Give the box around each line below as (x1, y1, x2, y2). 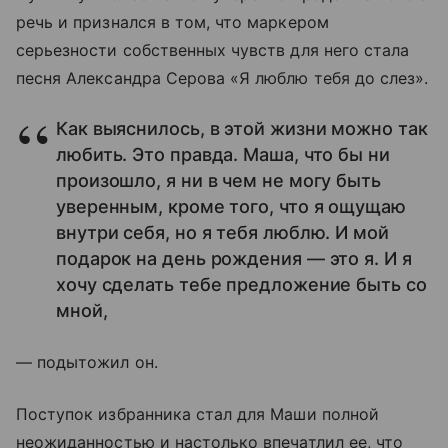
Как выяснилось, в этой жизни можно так (56, 117, 428, 139)
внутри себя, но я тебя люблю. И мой (56, 221, 389, 243)
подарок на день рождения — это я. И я (56, 247, 412, 269)
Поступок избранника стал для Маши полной (16, 403, 379, 424)
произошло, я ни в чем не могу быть (56, 169, 381, 191)
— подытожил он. (16, 351, 158, 372)
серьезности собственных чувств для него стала (16, 39, 410, 60)
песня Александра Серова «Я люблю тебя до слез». (16, 67, 429, 88)
